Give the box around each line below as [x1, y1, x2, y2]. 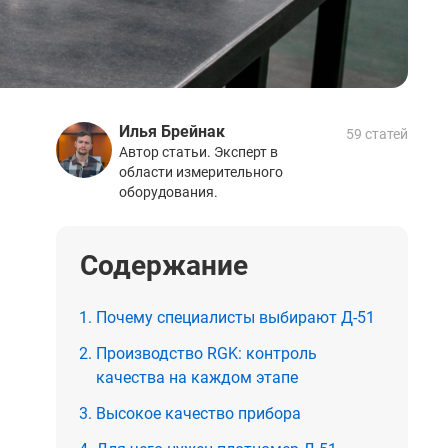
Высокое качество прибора [96, 404, 301, 424]
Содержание [80, 249, 248, 283]
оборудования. [119, 184, 218, 201]
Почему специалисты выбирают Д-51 [96, 308, 375, 328]
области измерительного [119, 164, 283, 181]
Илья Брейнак [119, 122, 225, 142]
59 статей [346, 126, 408, 143]
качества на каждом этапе [96, 368, 298, 388]
